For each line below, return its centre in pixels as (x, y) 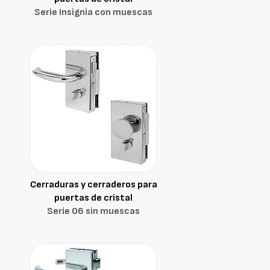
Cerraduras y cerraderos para (93, 185)
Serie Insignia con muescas (93, 12)
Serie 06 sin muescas (93, 211)
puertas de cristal (93, 198)
